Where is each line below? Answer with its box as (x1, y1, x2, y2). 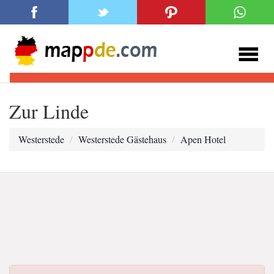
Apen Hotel (180, 133, 226, 146)
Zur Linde (9, 98, 89, 124)
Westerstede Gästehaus (78, 133, 166, 146)
